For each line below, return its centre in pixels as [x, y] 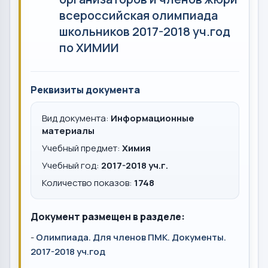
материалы [68, 131]
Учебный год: [71, 165]
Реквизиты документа [85, 90]
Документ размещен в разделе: [108, 217]
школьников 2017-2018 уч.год [145, 31]
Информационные [153, 118]
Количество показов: [88, 183]
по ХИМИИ [89, 48]
